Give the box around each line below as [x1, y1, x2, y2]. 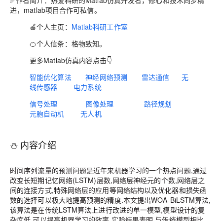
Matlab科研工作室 [71, 22, 128, 32]
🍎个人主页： [30, 22, 72, 32]
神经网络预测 [85, 72, 127, 82]
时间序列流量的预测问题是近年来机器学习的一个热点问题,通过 [10, 165, 207, 175]
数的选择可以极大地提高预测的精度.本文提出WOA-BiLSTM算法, [10, 195, 211, 205]
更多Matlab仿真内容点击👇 [30, 55, 112, 65]
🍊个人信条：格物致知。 [30, 38, 107, 48]
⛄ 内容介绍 [10, 138, 56, 151]
